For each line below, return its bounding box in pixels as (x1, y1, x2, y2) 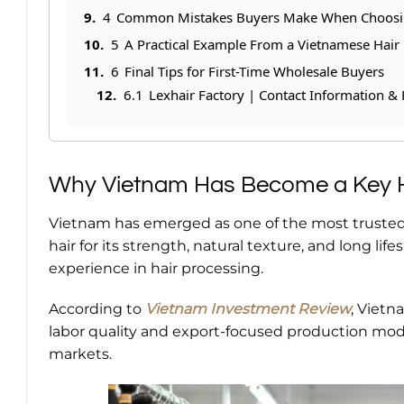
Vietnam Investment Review (145, 300, 351, 318)
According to (49, 300, 145, 318)
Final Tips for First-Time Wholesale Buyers (124, 61, 384, 80)
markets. (49, 345, 112, 363)
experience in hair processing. (49, 259, 263, 277)
